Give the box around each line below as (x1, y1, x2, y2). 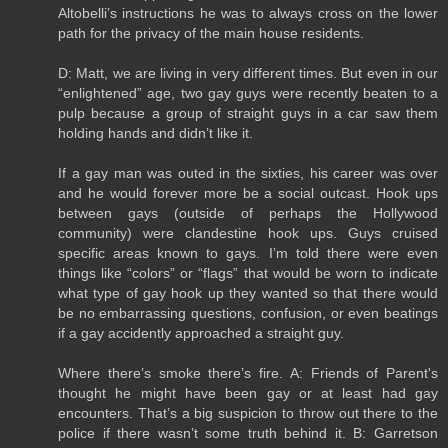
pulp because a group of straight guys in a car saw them (58, 104, 438, 121)
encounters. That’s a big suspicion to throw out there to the (58, 404, 438, 421)
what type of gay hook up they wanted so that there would (58, 284, 438, 301)
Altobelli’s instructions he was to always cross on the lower (58, 4, 438, 21)
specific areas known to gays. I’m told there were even (58, 244, 438, 261)
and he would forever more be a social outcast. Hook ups (58, 184, 438, 201)
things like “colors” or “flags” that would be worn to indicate (58, 264, 438, 281)
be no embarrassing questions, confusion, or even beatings (58, 304, 438, 321)
